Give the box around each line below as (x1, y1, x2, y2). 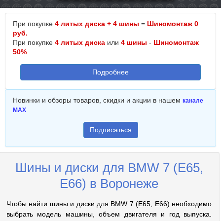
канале (183, 97, 203, 104)
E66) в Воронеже (60, 176, 158, 191)
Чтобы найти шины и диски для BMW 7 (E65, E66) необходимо (6, 200, 212, 208)
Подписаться (89, 126, 132, 134)
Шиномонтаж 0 (147, 20, 198, 28)
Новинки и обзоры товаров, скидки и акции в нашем (13, 96, 183, 104)
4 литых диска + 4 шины (55, 20, 139, 28)
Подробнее (92, 68, 129, 76)
